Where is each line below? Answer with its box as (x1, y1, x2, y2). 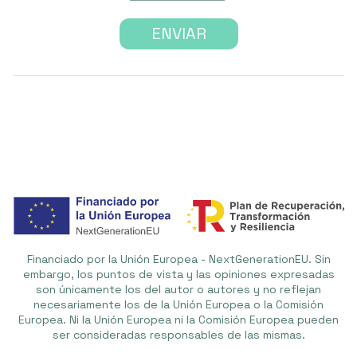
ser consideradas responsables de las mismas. (52, 327, 305, 342)
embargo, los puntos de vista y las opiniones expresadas (22, 266, 335, 281)
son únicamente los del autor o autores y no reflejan (36, 281, 321, 296)
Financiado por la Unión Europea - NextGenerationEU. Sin (26, 251, 331, 266)
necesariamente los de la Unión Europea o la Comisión (33, 296, 324, 312)
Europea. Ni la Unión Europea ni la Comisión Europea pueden (18, 312, 339, 327)
